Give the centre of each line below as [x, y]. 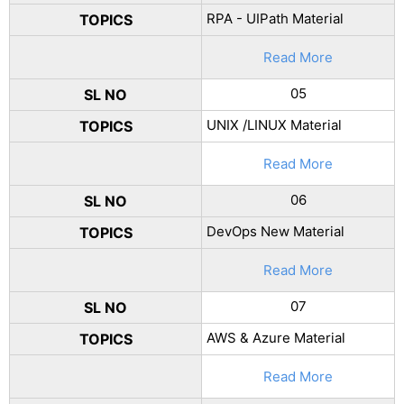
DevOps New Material [275, 231]
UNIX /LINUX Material [274, 125]
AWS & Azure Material [276, 338]
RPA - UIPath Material [275, 18]
